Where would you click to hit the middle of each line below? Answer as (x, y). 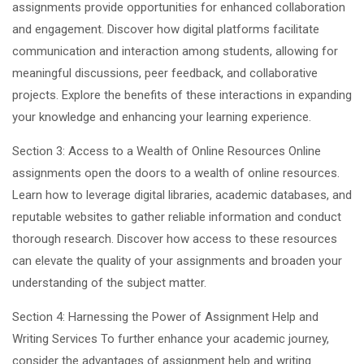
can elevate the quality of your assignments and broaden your (177, 260)
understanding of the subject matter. (109, 282)
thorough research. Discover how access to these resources (175, 238)
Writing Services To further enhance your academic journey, (171, 338)
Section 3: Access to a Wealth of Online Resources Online (167, 151)
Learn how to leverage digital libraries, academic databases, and (182, 195)
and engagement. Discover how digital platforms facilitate (166, 29)
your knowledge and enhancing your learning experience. (162, 117)
